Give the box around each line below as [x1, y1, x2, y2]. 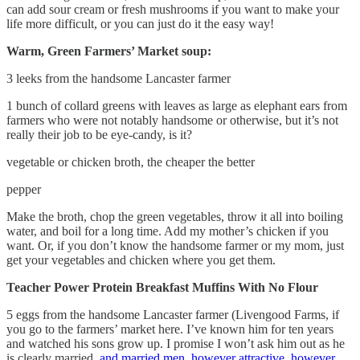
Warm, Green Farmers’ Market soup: [6, 43, 211, 58]
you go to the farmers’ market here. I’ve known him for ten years [6, 321, 333, 336]
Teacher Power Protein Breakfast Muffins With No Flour [6, 280, 318, 294]
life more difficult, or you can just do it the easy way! [6, 16, 274, 31]
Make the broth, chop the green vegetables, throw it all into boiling [6, 209, 343, 223]
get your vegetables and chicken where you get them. [6, 252, 276, 267]
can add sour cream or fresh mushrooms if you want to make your [6, 2, 339, 16]
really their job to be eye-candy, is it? [6, 127, 192, 141]
